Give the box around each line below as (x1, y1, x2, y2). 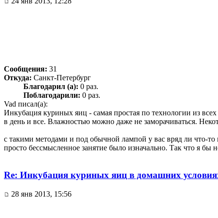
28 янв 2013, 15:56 (9, 189, 72, 198)
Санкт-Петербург (32, 73, 91, 82)
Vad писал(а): (4, 99, 48, 108)
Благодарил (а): (23, 82, 78, 91)
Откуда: (4, 73, 32, 82)
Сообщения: (4, 64, 47, 73)
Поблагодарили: (23, 91, 80, 99)
